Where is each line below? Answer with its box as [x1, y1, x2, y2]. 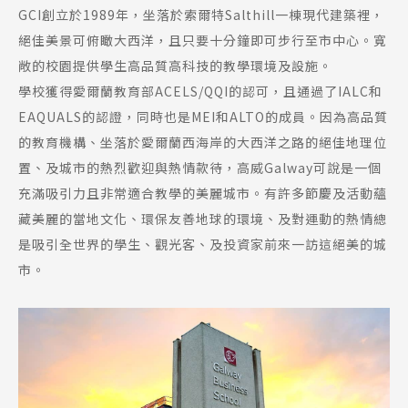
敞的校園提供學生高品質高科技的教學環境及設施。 [18, 56, 332, 76]
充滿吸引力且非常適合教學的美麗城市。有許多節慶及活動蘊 [18, 184, 387, 203]
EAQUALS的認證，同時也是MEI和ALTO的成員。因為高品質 [18, 107, 388, 127]
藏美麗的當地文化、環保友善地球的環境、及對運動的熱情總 [18, 209, 387, 229]
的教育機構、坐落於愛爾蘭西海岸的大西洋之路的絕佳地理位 [18, 133, 387, 152]
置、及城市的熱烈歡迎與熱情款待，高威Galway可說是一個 [18, 158, 382, 178]
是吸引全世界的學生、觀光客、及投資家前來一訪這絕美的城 [18, 235, 387, 254]
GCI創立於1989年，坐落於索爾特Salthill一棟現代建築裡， [18, 5, 384, 25]
